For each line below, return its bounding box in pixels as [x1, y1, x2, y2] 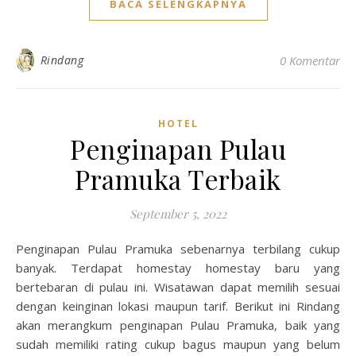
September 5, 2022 [130, 206, 226, 222]
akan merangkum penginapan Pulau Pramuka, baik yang [16, 317, 340, 333]
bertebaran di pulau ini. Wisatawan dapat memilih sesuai [16, 279, 340, 295]
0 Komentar [280, 52, 340, 68]
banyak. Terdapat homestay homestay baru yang [16, 260, 340, 276]
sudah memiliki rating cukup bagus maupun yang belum [16, 336, 340, 352]
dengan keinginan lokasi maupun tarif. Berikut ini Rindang [16, 298, 340, 314]
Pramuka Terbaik [75, 161, 281, 196]
